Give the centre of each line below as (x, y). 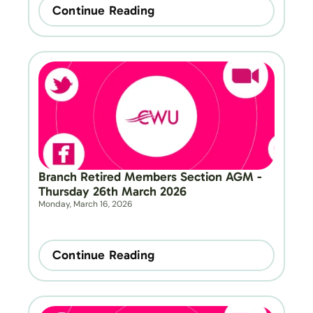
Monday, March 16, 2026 (86, 204)
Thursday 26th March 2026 (112, 191)
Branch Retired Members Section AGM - (150, 177)
